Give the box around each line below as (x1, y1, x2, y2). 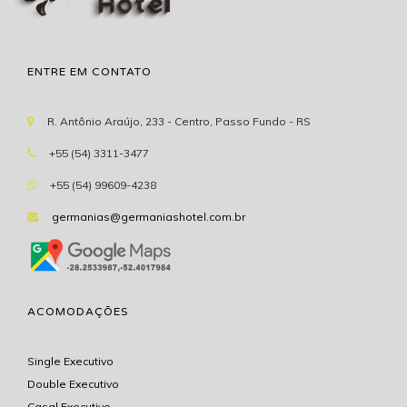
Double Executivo (27, 377, 119, 392)
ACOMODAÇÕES (27, 305, 128, 319)
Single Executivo (27, 354, 114, 369)
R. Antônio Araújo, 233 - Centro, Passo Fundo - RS (45, 114, 311, 129)
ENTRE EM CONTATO (27, 65, 152, 79)
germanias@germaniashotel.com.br (52, 210, 245, 224)
